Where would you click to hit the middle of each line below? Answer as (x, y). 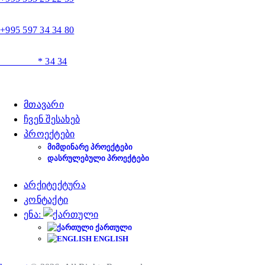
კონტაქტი (46, 199)
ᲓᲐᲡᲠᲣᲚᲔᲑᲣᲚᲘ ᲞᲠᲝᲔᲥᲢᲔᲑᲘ (98, 158)
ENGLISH (110, 238)
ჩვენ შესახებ (52, 119)
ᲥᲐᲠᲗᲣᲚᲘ (113, 227)
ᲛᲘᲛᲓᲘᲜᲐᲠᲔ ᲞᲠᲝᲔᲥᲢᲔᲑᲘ (90, 147)
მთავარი (44, 104)
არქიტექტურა (55, 185)
